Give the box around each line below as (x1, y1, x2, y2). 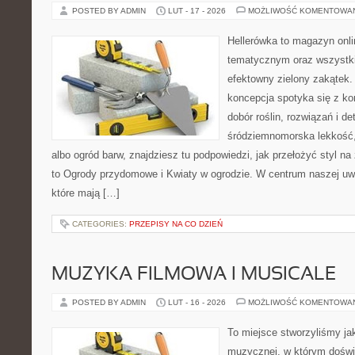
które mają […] (52, 187, 120, 199)
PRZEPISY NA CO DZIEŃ (129, 219, 223, 228)
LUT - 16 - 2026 (168, 298, 226, 307)
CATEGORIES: (72, 219, 129, 228)
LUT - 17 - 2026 (168, 6, 226, 15)
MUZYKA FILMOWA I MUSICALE (52, 266, 336, 284)
